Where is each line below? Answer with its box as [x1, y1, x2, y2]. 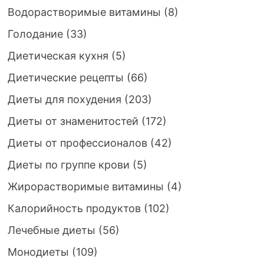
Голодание [7, 28, 63, 40]
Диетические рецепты [7, 71, 124, 84]
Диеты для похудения [7, 93, 121, 105]
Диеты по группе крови [7, 159, 130, 171]
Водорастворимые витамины [7, 6, 161, 18]
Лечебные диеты [7, 224, 95, 236]
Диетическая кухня [7, 49, 108, 62]
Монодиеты [7, 246, 69, 258]
